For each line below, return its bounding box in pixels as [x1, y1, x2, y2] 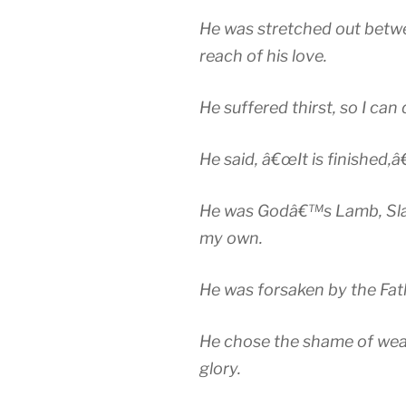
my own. [199, 228, 263, 248]
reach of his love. [199, 46, 327, 66]
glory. [199, 359, 241, 379]
